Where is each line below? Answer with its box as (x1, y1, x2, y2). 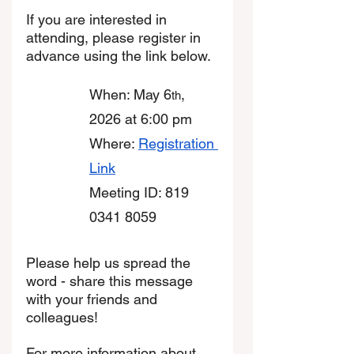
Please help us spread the (26, 254, 194, 271)
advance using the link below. (26, 47, 215, 64)
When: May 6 (89, 85, 171, 103)
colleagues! (26, 308, 102, 326)
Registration (138, 134, 218, 152)
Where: (89, 134, 138, 152)
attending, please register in (26, 28, 205, 46)
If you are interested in (26, 10, 171, 28)
